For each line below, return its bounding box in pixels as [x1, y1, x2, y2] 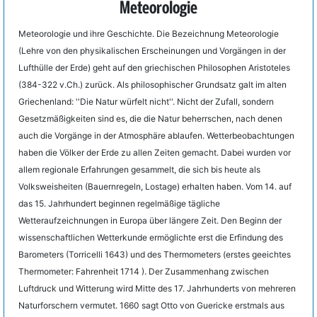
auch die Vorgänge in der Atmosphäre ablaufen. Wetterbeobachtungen [18, 130, 294, 141]
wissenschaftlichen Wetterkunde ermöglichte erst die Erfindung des [18, 232, 283, 243]
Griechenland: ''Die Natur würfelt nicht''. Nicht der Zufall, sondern [18, 96, 274, 107]
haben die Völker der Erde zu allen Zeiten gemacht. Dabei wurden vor [18, 147, 291, 158]
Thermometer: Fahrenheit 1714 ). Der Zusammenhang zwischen [18, 266, 269, 277]
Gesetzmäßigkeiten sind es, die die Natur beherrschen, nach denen [18, 113, 282, 124]
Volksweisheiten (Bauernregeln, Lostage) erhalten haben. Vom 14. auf [18, 181, 292, 192]
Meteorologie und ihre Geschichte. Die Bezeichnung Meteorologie [18, 28, 279, 39]
